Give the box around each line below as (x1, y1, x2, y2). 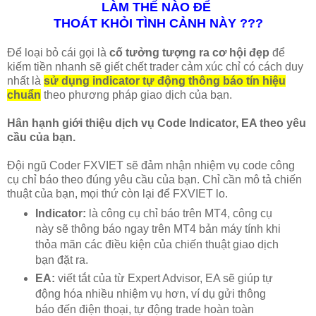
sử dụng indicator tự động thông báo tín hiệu (44, 74, 286, 87)
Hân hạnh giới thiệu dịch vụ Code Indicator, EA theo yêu (7, 116, 306, 129)
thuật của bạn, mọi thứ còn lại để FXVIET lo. (7, 187, 228, 200)
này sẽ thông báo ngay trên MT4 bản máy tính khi (35, 223, 281, 236)
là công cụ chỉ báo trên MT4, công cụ (85, 207, 272, 220)
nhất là (7, 74, 44, 87)
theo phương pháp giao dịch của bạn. (41, 88, 232, 101)
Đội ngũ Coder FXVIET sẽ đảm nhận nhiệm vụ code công (7, 159, 295, 171)
